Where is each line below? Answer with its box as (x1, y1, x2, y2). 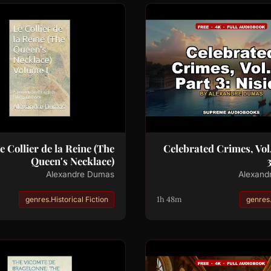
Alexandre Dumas (46, 169, 115, 179)
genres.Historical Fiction (25, 194, 108, 204)
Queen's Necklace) (31, 154, 115, 168)
